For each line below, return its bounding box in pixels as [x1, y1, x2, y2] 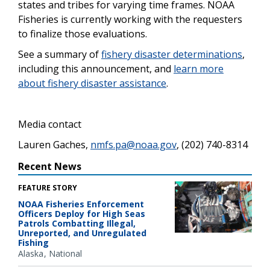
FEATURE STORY [18, 182, 77, 193]
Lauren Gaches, [18, 137, 90, 151]
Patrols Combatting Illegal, [18, 217, 136, 229]
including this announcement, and [18, 61, 174, 75]
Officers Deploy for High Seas [18, 207, 145, 219]
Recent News [18, 159, 81, 173]
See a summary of [18, 47, 101, 61]
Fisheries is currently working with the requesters [18, 12, 242, 26]
